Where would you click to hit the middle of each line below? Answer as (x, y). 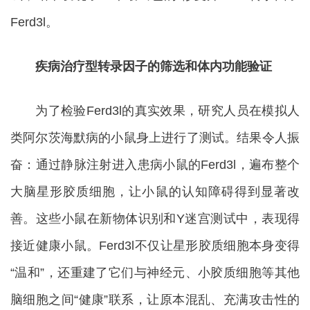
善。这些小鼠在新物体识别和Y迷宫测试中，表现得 (155, 218)
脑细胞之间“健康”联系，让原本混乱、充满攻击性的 (155, 299)
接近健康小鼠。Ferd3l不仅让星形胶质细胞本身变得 (155, 245)
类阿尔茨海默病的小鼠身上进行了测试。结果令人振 (155, 137)
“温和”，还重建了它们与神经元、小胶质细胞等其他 (155, 272)
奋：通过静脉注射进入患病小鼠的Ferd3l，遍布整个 (155, 164)
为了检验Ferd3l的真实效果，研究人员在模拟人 (155, 110)
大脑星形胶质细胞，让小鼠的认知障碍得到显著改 (155, 191)
